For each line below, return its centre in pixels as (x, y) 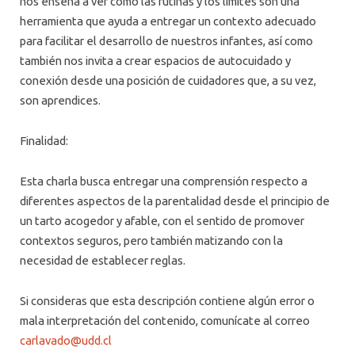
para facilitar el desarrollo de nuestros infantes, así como (166, 40)
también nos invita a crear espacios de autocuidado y (155, 60)
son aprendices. (60, 100)
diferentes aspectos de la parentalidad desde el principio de (175, 201)
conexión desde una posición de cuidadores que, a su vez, (168, 80)
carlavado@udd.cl (66, 341)
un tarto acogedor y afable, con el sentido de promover (162, 221)
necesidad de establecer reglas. (103, 261)
